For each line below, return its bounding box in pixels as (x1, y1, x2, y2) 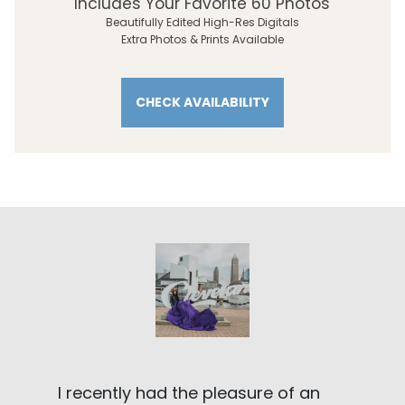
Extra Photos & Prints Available (120, 31, 284, 47)
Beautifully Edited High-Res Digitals (105, 14, 299, 30)
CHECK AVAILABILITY (135, 92, 269, 111)
